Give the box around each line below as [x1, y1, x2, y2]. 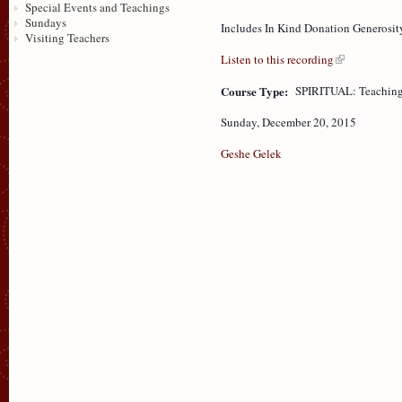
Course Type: [221, 82, 292, 100]
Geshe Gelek [221, 144, 282, 162]
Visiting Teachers [24, 29, 109, 46]
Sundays [24, 13, 66, 31]
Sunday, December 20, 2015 [221, 113, 356, 130]
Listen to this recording [221, 50, 334, 67]
